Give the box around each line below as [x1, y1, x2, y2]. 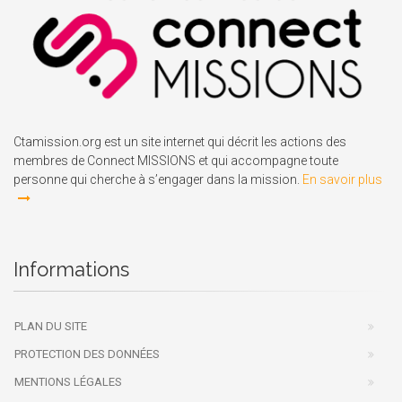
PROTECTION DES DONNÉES [14, 346, 160, 361]
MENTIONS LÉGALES [14, 374, 122, 389]
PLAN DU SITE [14, 319, 87, 333]
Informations [13, 257, 129, 281]
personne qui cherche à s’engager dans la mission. [13, 171, 302, 187]
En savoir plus [302, 171, 382, 187]
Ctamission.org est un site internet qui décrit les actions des [13, 134, 346, 149]
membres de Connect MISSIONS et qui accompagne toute [13, 153, 338, 168]
